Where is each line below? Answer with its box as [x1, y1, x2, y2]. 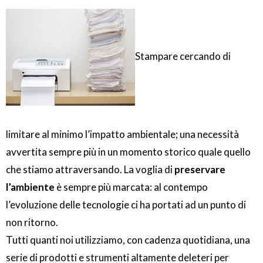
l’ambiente [6, 181, 55, 193]
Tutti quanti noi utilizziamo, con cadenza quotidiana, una [6, 234, 250, 246]
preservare [174, 163, 225, 176]
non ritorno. [6, 216, 58, 228]
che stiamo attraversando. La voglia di [6, 163, 174, 176]
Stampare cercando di [135, 49, 231, 62]
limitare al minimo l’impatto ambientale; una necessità [6, 128, 239, 140]
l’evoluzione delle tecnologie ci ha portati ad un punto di [6, 198, 246, 211]
